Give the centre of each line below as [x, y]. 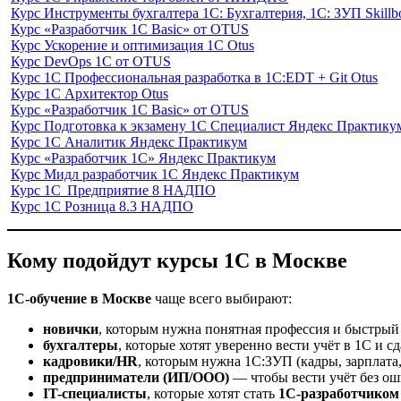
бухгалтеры [81, 345]
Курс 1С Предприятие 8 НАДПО [113, 191]
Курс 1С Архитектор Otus [90, 94]
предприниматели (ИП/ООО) [136, 377]
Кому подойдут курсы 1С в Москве [177, 260]
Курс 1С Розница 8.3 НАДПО [102, 207]
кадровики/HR [90, 361]
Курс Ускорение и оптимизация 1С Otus [132, 46]
